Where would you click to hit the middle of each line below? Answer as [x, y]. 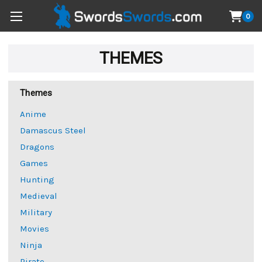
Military [36, 212]
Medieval [39, 196]
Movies [35, 228]
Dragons [37, 146]
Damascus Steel [53, 130]
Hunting [37, 179]
